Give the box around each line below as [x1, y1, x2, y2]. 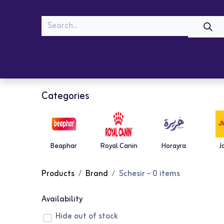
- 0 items [144, 167, 180, 180]
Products [41, 167, 74, 180]
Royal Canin [100, 140, 137, 152]
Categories [41, 88, 89, 104]
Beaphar [50, 140, 77, 152]
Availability [41, 193, 82, 206]
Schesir [118, 167, 145, 180]
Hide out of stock [55, 210, 118, 223]
